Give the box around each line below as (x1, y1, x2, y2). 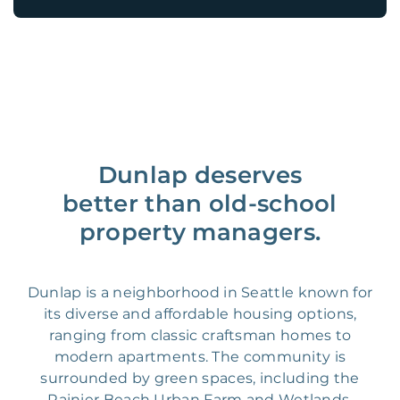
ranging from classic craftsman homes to (48, 327, 352, 345)
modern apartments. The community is (54, 348, 346, 366)
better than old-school (62, 189, 337, 219)
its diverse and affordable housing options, (43, 305, 357, 323)
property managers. (79, 218, 321, 247)
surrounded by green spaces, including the (40, 370, 360, 387)
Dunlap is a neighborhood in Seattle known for (27, 284, 373, 302)
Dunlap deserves (97, 161, 303, 190)
